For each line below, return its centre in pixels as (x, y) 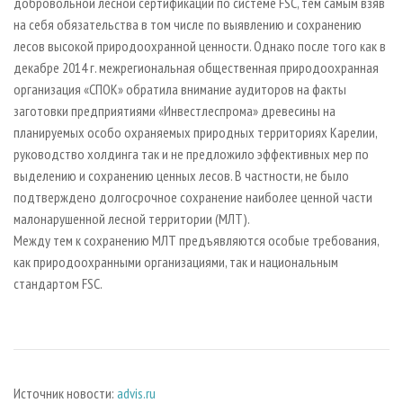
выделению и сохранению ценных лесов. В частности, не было (181, 175)
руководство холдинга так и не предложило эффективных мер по (191, 153)
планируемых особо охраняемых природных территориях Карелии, (195, 132)
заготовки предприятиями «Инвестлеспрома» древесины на (175, 110)
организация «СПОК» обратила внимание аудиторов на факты (180, 89)
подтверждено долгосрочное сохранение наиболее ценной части (193, 197)
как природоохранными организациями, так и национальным (176, 261)
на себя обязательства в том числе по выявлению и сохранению (188, 24)
